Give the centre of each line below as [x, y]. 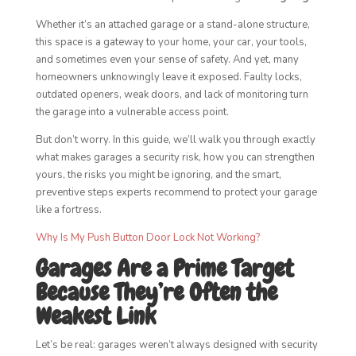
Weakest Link [95, 316]
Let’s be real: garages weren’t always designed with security [176, 345]
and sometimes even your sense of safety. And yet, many [167, 60]
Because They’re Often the [156, 292]
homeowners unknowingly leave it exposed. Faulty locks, [168, 77]
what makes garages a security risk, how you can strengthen [175, 157]
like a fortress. [68, 210]
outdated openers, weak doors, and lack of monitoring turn [172, 95]
